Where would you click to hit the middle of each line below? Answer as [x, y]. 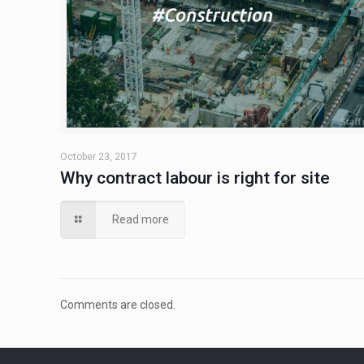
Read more [140, 220]
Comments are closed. [118, 305]
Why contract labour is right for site [195, 178]
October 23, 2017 [99, 157]
